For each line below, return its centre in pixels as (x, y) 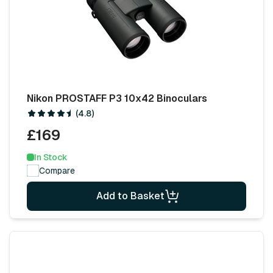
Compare (57, 170)
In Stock (51, 157)
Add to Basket (130, 196)
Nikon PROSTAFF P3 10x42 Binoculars (117, 98)
